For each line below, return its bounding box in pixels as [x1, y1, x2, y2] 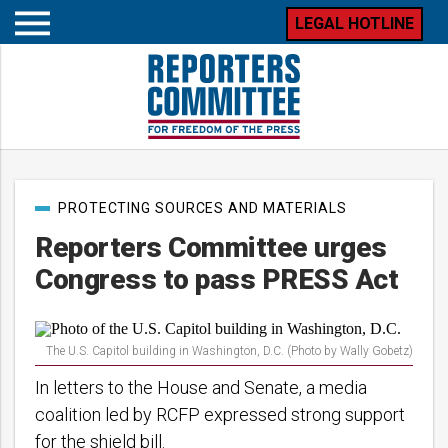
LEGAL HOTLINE [295, 14, 414, 33]
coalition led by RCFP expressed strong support [35, 404, 405, 425]
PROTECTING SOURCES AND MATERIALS [58, 200, 347, 216]
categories [34, 214, 97, 231]
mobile [31, 55, 75, 72]
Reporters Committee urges [35, 231, 387, 264]
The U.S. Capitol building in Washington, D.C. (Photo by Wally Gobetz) [46, 344, 413, 358]
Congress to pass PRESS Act [35, 263, 398, 296]
